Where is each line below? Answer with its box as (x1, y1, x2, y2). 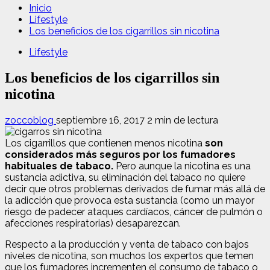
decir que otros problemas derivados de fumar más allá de (5, 183, 265, 195)
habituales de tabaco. (5, 160, 113, 172)
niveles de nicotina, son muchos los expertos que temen (5, 250, 254, 262)
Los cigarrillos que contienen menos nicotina (5, 137, 202, 149)
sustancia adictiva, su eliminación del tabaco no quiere (5, 171, 245, 183)
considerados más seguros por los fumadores (5, 148, 236, 160)
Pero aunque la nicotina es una (113, 160, 251, 172)
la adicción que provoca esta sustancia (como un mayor (5, 194, 254, 206)
